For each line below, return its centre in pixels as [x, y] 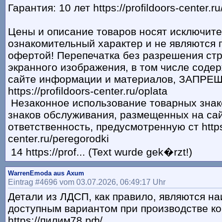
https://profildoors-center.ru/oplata [88, 91]
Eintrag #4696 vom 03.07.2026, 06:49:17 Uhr [87, 182]
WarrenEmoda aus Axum [46, 173]
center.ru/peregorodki [58, 139]
